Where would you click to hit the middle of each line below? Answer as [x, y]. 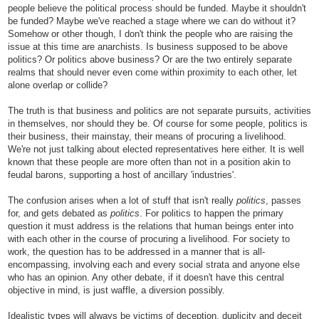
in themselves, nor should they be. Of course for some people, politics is [158, 123]
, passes [283, 200]
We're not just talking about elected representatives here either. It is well [156, 149]
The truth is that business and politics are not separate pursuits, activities [159, 110]
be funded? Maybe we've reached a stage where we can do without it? [152, 21]
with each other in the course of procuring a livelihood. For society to [149, 239]
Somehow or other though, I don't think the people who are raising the [150, 33]
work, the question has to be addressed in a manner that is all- [136, 251]
